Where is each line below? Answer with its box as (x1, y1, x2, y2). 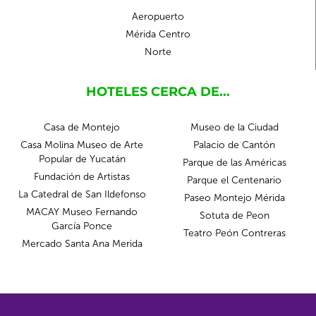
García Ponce (51, 220, 112, 232)
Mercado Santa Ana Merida (21, 238, 142, 250)
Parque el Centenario (187, 174, 281, 186)
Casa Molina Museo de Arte (20, 139, 143, 151)
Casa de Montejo (44, 121, 120, 133)
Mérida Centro (125, 28, 190, 40)
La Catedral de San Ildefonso (18, 188, 146, 200)
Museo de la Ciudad (190, 121, 279, 133)
